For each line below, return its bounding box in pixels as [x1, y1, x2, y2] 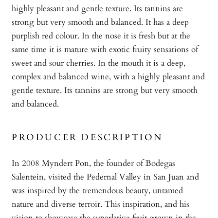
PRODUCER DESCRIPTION [12, 131, 163, 144]
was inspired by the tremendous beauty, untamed [12, 185, 183, 197]
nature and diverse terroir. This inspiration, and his [12, 199, 189, 210]
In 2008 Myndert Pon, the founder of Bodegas [12, 158, 175, 169]
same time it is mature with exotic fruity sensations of [12, 44, 198, 55]
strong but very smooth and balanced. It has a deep [12, 17, 189, 28]
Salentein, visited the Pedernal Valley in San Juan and [12, 171, 199, 183]
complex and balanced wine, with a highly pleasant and [12, 71, 205, 83]
